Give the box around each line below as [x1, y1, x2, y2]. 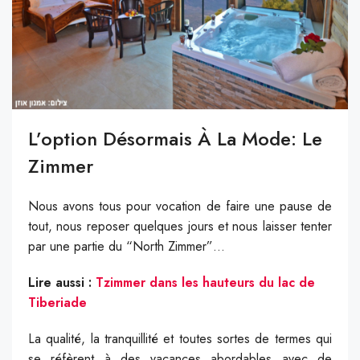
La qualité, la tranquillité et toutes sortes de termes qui [28, 329, 332, 348]
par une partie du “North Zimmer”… [28, 236, 225, 256]
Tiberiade [28, 292, 87, 312]
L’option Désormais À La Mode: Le [28, 124, 322, 153]
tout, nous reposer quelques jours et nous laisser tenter [28, 216, 332, 235]
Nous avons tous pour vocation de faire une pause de [28, 196, 332, 215]
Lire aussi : [28, 272, 96, 292]
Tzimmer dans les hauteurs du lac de [96, 272, 315, 292]
